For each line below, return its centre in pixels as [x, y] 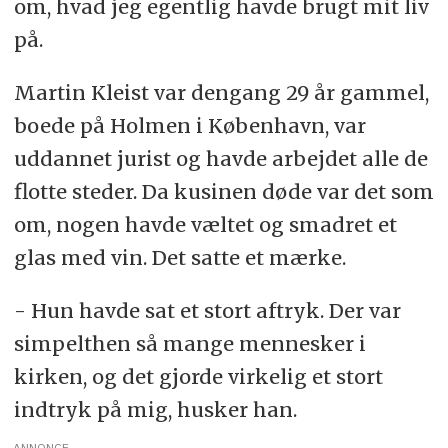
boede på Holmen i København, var [189, 126]
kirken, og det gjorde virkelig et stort [198, 377]
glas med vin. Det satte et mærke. [179, 258]
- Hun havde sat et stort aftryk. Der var [207, 311]
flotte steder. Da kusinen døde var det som [223, 192]
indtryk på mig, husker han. [155, 410]
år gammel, [368, 93]
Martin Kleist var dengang [149, 93]
